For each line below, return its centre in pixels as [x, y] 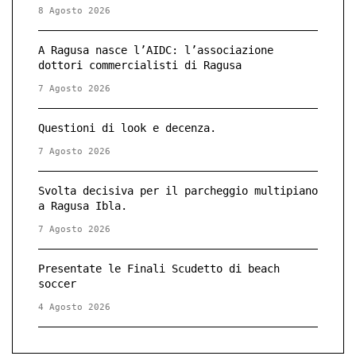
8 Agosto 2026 [74, 11]
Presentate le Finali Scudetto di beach [159, 269]
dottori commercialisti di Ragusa [140, 65]
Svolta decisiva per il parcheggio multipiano [178, 191]
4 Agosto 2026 [74, 307]
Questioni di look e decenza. [127, 128]
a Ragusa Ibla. [83, 206]
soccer [57, 284]
